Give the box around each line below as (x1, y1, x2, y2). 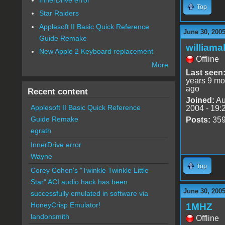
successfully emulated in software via (30, 189, 148, 198)
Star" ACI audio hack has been (30, 178, 128, 186)
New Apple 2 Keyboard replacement (39, 47, 154, 56)
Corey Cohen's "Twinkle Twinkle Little (30, 166, 149, 175)
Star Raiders (39, 9, 79, 18)
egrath (30, 127, 51, 135)
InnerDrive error (30, 141, 81, 149)
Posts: (185, 115, 210, 124)
